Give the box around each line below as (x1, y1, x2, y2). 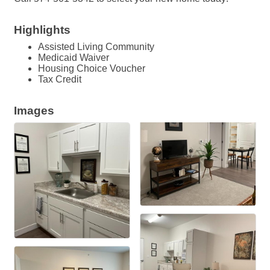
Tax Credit (38, 74, 81, 85)
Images (14, 104, 54, 118)
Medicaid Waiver (38, 52, 109, 63)
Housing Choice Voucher (38, 63, 145, 74)
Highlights (14, 24, 71, 37)
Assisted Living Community (38, 42, 154, 52)
